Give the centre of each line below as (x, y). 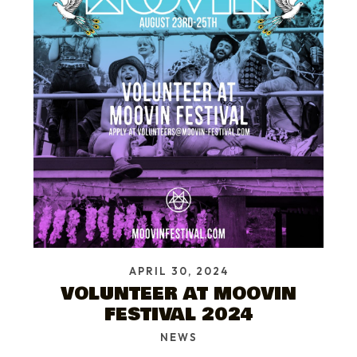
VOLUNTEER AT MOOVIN (178, 294)
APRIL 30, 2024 (178, 271)
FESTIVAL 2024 (178, 315)
